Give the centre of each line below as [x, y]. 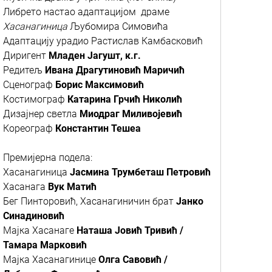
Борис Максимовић [100, 85]
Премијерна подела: [48, 158]
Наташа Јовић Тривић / [130, 230]
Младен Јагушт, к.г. [95, 56]
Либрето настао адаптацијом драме [86, 12]
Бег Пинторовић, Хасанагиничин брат [90, 201]
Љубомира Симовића [119, 26]
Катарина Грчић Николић [125, 99]
